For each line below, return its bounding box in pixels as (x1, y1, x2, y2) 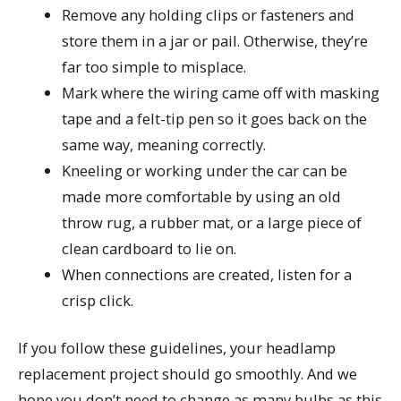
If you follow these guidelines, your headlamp (18, 337, 336, 359)
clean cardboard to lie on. (62, 237, 237, 259)
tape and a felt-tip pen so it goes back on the (62, 107, 368, 129)
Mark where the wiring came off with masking (62, 81, 380, 103)
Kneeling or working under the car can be (62, 159, 348, 181)
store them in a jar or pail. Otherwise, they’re (62, 30, 369, 51)
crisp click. (62, 289, 134, 311)
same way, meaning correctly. (62, 133, 267, 155)
